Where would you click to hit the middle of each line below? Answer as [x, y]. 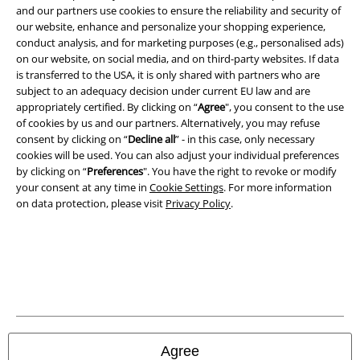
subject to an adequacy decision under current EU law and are [163, 91]
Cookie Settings [186, 188]
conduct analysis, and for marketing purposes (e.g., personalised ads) [180, 43]
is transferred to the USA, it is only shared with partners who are [168, 75]
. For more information [278, 188]
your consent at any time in [83, 188]
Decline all [151, 139]
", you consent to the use [284, 107]
